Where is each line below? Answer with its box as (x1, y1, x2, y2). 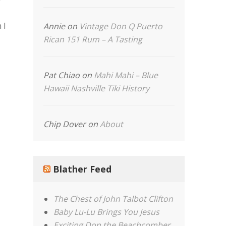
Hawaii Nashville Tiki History (43, 83, 150, 94)
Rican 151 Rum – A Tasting (43, 34, 143, 45)
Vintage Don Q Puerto (79, 21, 163, 32)
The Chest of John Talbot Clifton (53, 193, 174, 204)
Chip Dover (43, 119, 86, 130)
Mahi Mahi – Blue (94, 70, 158, 81)
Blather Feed (53, 163, 112, 175)
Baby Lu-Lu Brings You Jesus (53, 206, 160, 217)
